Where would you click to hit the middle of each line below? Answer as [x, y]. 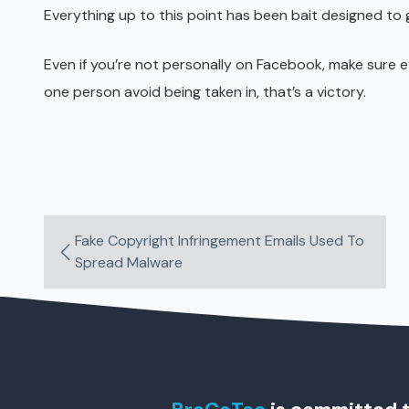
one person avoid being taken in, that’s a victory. [205, 92]
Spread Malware [128, 262]
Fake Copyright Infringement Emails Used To [219, 241]
